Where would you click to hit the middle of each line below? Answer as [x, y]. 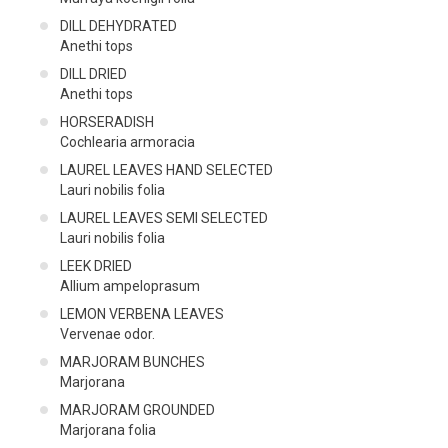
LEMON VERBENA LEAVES [142, 313]
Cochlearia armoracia [127, 141]
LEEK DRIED [96, 265]
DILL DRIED [93, 73]
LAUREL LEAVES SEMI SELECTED [164, 217]
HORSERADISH [107, 121]
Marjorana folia [108, 429]
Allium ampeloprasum [130, 285]
